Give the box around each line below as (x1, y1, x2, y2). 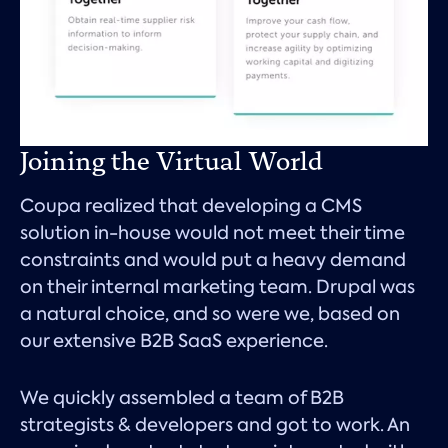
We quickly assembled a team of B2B (20, 383, 344, 411)
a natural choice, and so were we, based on (20, 299, 400, 327)
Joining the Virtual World (20, 144, 323, 177)
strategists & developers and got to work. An (20, 410, 410, 438)
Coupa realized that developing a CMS (20, 191, 362, 219)
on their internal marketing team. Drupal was (20, 272, 415, 300)
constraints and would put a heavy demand (20, 245, 406, 273)
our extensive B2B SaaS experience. (20, 326, 328, 354)
